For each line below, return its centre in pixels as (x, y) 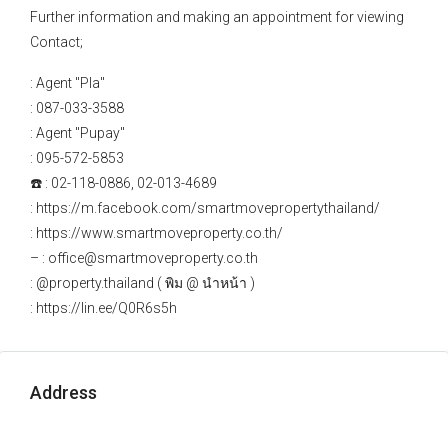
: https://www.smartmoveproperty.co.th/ (156, 233)
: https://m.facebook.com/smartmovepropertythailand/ (205, 208)
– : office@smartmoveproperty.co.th (144, 258)
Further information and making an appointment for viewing (217, 17)
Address (63, 392)
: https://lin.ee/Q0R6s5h (103, 308)
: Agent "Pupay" (77, 133)
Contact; (56, 42)
